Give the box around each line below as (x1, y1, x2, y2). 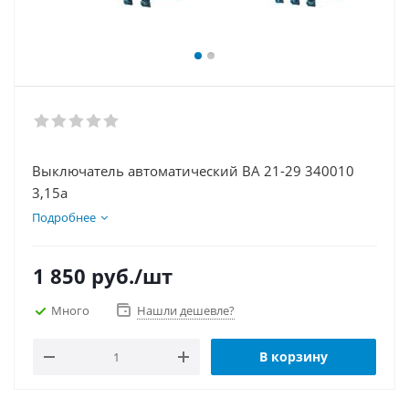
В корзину (259, 348, 328, 365)
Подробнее (32, 209, 96, 225)
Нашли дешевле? (137, 302, 235, 319)
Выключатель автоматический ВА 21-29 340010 (32, 162, 354, 180)
